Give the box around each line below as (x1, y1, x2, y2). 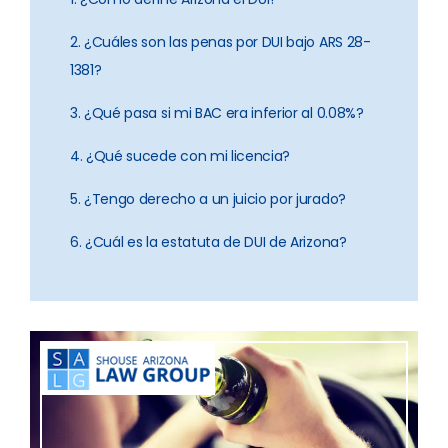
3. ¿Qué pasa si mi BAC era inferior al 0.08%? (70, 103, 364, 123)
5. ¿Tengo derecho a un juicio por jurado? (70, 189, 346, 209)
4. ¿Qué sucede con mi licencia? (70, 146, 291, 166)
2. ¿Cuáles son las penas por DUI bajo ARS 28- (70, 32, 371, 52)
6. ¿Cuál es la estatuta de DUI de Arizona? (70, 232, 347, 252)
